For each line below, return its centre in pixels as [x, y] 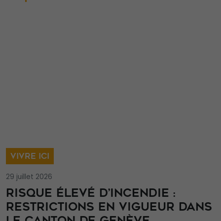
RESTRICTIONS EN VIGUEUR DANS [109, 206]
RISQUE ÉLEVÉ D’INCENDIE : [91, 192]
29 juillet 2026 [29, 177]
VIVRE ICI [30, 156]
